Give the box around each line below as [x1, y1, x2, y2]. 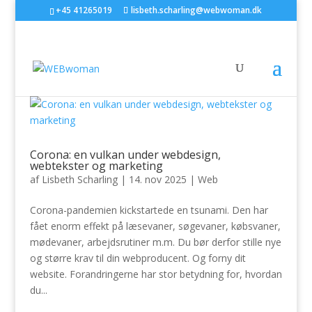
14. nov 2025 [128, 173, 187, 186]
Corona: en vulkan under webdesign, [29, 147, 221, 162]
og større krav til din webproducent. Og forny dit [29, 251, 246, 265]
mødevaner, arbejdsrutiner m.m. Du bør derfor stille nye [29, 235, 281, 249]
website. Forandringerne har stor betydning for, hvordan [29, 267, 282, 281]
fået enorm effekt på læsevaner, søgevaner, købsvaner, [29, 219, 281, 233]
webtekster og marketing [29, 158, 163, 173]
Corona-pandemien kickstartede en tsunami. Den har [29, 203, 268, 217]
